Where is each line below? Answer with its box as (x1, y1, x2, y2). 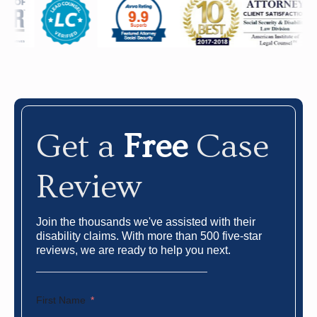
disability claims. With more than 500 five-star (36, 229, 262, 242)
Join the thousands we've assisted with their (36, 215, 255, 228)
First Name (36, 294, 86, 306)
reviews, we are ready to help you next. (36, 243, 231, 256)
